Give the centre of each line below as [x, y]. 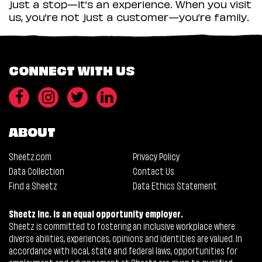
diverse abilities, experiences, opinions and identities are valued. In [125, 237]
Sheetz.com [30, 156]
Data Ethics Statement [175, 185]
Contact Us [153, 170]
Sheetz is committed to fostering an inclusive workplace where [122, 225]
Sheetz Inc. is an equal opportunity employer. [96, 213]
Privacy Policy [156, 156]
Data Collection [37, 170]
